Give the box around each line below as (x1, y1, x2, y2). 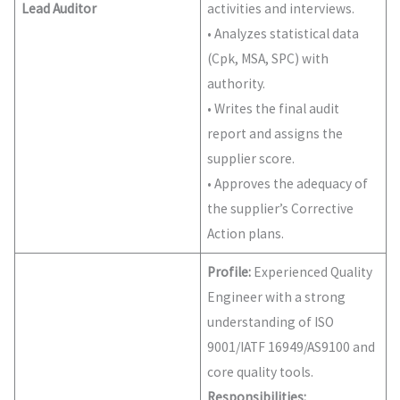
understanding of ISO (207, 313, 335, 331)
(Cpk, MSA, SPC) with (207, 50, 329, 68)
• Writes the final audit (207, 100, 340, 118)
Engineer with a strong (207, 288, 346, 306)
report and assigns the (207, 125, 344, 143)
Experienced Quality (251, 263, 373, 281)
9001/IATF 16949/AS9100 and (207, 338, 376, 356)
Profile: (207, 263, 252, 281)
